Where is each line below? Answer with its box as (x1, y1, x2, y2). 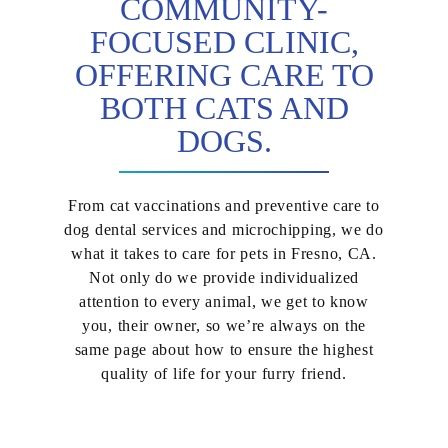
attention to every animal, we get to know (79, 293, 369, 310)
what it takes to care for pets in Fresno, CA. (71, 245, 377, 262)
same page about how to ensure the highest (74, 341, 374, 358)
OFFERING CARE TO (74, 58, 374, 93)
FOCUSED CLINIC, (89, 25, 359, 60)
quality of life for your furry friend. (101, 365, 347, 382)
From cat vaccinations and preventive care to (68, 197, 380, 214)
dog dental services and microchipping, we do (64, 221, 384, 238)
